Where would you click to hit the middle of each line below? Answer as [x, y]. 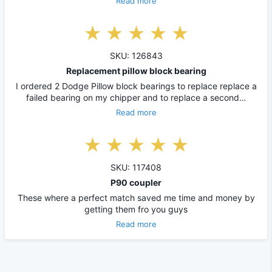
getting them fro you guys [136, 209]
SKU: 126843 [136, 55]
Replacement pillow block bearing [136, 70]
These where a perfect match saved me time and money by [136, 197]
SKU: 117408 [136, 167]
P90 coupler [136, 182]
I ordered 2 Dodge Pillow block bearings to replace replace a [136, 86]
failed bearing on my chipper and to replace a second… [136, 97]
